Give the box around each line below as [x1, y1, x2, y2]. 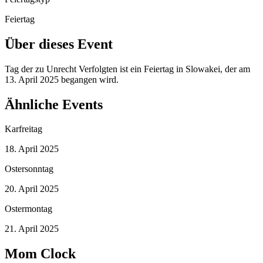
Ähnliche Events [5, 96, 103, 112]
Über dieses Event [5, 36, 113, 52]
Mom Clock [5, 246, 76, 262]
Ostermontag [5, 204, 52, 214]
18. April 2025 [5, 144, 59, 154]
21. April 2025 [5, 224, 59, 234]
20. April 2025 [5, 184, 59, 194]
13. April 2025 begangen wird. [5, 74, 119, 85]
